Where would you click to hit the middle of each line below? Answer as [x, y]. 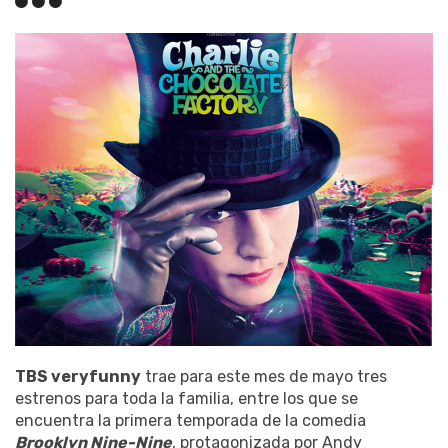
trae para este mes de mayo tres [264, 377]
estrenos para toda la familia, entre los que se [186, 399]
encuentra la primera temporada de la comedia [190, 421]
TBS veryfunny [78, 377]
